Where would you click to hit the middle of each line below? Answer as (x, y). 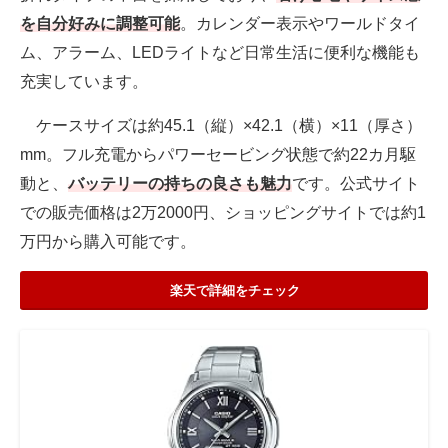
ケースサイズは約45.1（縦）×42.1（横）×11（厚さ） (221, 125)
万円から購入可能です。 (108, 241)
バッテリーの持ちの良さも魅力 (180, 183)
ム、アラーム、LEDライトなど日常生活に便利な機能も (220, 52)
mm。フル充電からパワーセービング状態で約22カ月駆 (218, 154)
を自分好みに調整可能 (100, 23)
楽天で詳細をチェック (234, 290)
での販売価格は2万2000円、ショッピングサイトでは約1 (223, 212)
